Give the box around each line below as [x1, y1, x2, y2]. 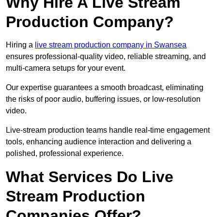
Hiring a [6, 41, 35, 49]
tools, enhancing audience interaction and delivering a [6, 138, 191, 146]
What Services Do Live [6, 168, 173, 186]
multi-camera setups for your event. [6, 64, 125, 73]
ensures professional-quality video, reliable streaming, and [6, 52, 206, 61]
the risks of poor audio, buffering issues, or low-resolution [6, 95, 201, 104]
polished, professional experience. [6, 149, 124, 158]
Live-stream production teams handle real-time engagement [6, 126, 210, 135]
